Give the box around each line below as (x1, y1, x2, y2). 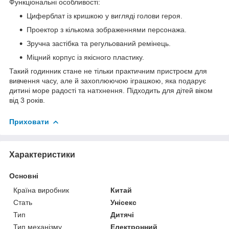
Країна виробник (13, 186, 69, 194)
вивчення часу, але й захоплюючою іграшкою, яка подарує (9, 76, 206, 85)
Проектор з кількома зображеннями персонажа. (27, 25, 187, 34)
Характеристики (9, 150, 75, 159)
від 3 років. (9, 96, 45, 104)
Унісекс (110, 198, 137, 207)
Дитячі (110, 210, 134, 219)
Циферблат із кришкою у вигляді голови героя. (27, 11, 182, 20)
